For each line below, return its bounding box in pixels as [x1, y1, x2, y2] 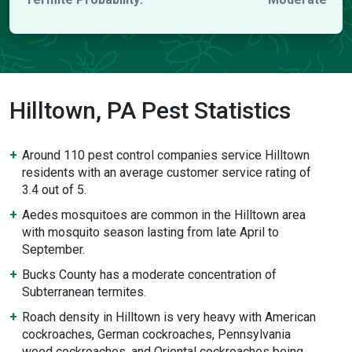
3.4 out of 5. [22, 182, 86, 197]
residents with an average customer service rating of [22, 165, 311, 180]
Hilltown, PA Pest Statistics [9, 97, 291, 124]
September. [22, 242, 85, 257]
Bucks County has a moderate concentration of [22, 267, 277, 282]
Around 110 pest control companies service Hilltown [22, 148, 310, 163]
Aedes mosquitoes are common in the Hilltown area [22, 207, 306, 222]
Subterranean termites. [22, 284, 146, 299]
